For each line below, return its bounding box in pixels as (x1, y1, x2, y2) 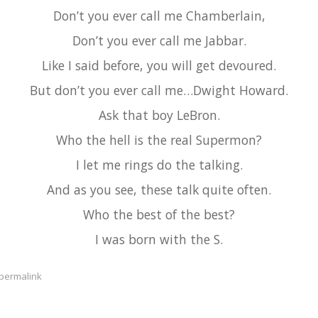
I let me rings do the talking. (75, 156, 243, 174)
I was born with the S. (95, 231, 223, 248)
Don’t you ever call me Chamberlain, (53, 7, 265, 25)
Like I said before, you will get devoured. (42, 57, 276, 75)
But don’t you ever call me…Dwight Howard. (30, 82, 288, 99)
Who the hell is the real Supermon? (56, 131, 262, 149)
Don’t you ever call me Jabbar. (72, 32, 246, 50)
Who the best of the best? (83, 206, 235, 224)
